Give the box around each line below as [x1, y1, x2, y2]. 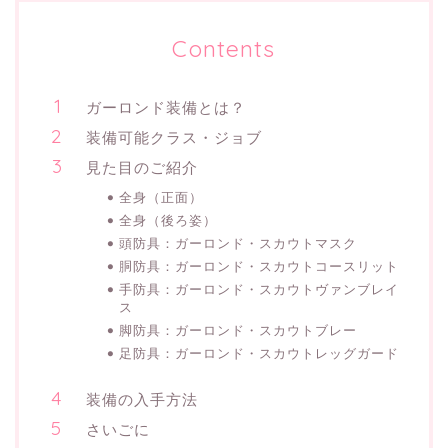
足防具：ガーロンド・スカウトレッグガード [119, 344, 399, 361]
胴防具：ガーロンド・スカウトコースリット [119, 257, 399, 274]
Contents [172, 33, 276, 63]
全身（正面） [119, 188, 203, 205]
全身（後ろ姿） [119, 211, 217, 228]
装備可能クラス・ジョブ [86, 127, 262, 147]
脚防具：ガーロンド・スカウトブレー [119, 321, 357, 338]
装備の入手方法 [86, 389, 198, 409]
